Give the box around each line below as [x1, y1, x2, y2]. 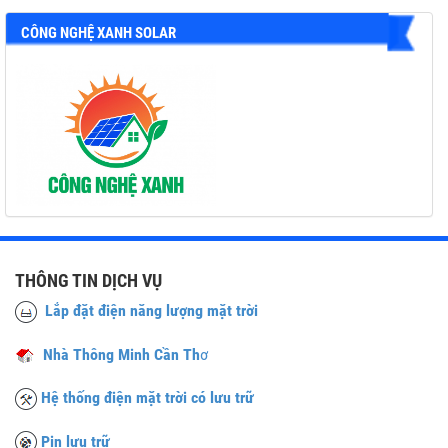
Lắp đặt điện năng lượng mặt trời [37, 301, 258, 320]
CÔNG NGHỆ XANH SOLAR [21, 24, 176, 42]
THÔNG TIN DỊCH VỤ [15, 270, 162, 291]
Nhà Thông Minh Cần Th [35, 344, 200, 364]
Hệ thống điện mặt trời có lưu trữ [41, 387, 254, 407]
